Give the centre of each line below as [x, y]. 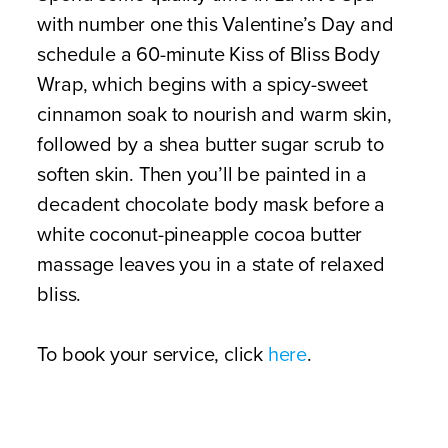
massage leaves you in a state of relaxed [211, 265]
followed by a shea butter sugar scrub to [210, 145]
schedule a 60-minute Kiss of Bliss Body [208, 55]
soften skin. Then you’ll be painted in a [202, 175]
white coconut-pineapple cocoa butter [200, 235]
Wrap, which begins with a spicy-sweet [202, 85]
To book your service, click [152, 355]
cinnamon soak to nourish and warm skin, [214, 115]
